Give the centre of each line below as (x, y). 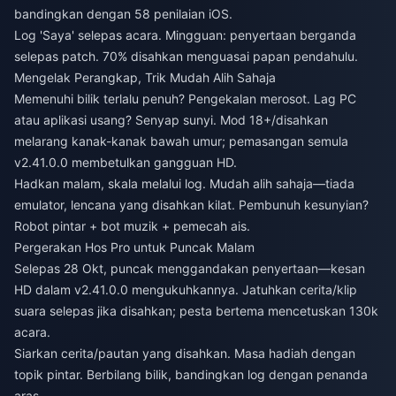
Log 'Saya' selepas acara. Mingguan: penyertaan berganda (185, 35)
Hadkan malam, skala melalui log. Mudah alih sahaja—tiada (184, 184)
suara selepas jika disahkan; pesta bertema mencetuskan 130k (196, 311)
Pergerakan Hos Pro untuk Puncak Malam (134, 247)
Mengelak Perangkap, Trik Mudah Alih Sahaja (145, 78)
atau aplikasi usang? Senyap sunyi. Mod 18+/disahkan (171, 120)
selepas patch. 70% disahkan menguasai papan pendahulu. (186, 57)
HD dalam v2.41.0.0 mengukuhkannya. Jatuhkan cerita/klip (186, 290)
